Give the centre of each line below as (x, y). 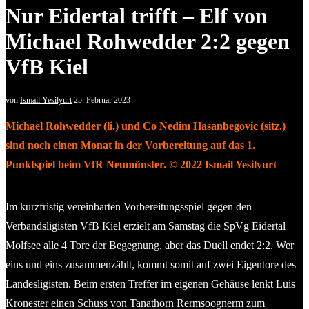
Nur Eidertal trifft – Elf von (137, 16)
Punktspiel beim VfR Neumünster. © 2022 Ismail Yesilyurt (141, 164)
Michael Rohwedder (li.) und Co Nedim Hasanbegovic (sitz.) (146, 126)
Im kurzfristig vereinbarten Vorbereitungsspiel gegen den (129, 206)
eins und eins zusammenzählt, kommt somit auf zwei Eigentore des (151, 264)
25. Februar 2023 (102, 100)
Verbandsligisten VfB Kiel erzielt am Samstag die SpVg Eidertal (146, 226)
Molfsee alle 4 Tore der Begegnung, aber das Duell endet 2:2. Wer (150, 245)
